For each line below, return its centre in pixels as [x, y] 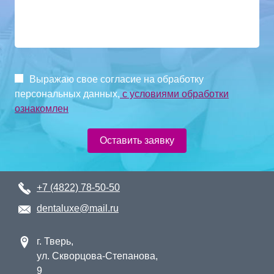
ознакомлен [42, 108]
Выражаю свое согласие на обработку [117, 79]
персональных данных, [67, 94]
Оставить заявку [137, 140]
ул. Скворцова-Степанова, [97, 256]
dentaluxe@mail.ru [78, 208]
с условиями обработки [174, 94]
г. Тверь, [55, 241]
